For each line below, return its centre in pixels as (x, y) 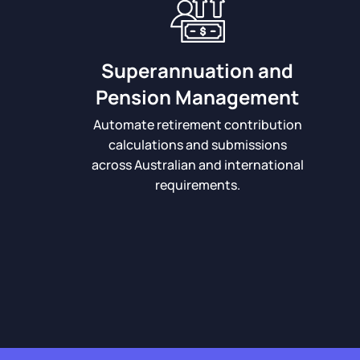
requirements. (197, 185)
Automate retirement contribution (197, 125)
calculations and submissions (197, 145)
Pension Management (197, 97)
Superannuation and (197, 70)
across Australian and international (197, 165)
